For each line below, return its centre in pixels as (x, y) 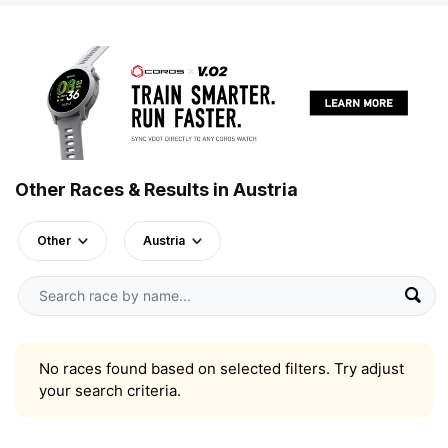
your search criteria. (110, 390)
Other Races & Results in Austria (156, 189)
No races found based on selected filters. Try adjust (221, 368)
